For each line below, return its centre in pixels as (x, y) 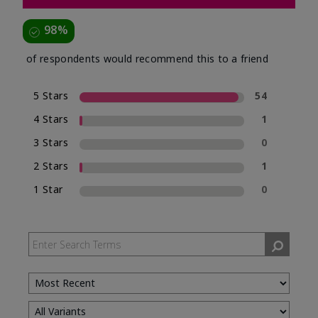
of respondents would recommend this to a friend (148, 59)
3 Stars (51, 143)
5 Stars (51, 96)
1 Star (48, 190)
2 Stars (51, 166)
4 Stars (51, 119)
